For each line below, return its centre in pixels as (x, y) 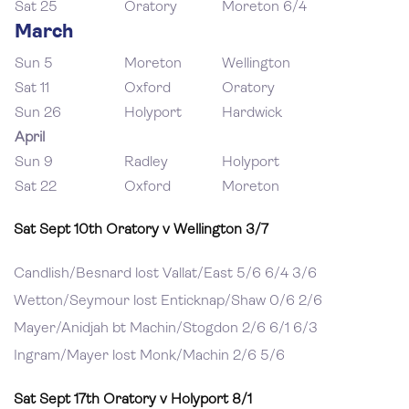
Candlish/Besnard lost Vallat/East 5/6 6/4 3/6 (165, 274)
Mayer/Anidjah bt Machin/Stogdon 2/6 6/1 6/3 (166, 329)
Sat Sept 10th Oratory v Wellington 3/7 (141, 230)
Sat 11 (32, 89)
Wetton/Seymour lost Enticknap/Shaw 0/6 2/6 (168, 301)
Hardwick (252, 113)
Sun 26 (38, 113)
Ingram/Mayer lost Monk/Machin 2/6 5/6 (149, 356)
